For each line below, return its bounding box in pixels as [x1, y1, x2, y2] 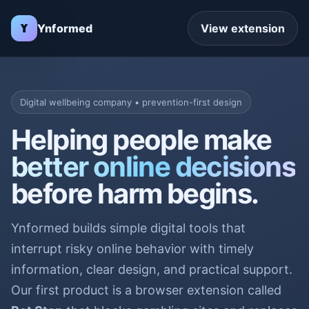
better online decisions [11, 150, 296, 183]
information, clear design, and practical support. [11, 262, 292, 277]
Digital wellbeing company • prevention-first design [20, 97, 242, 108]
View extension [201, 21, 285, 35]
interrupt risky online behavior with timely [11, 241, 254, 256]
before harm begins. [11, 177, 259, 210]
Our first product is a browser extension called [11, 283, 281, 297]
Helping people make [11, 123, 272, 157]
